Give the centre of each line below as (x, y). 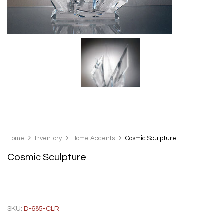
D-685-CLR (41, 209)
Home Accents (93, 138)
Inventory (48, 138)
